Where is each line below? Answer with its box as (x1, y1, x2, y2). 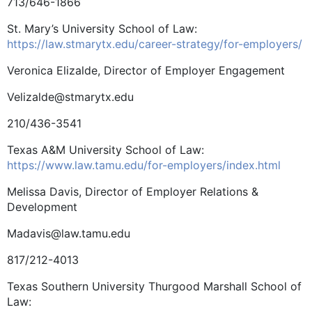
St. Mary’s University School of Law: (7, 21, 197, 36)
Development (7, 199, 77, 214)
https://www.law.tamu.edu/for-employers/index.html (7, 157, 281, 172)
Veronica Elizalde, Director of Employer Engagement (7, 63, 285, 77)
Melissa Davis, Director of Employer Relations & (7, 184, 258, 198)
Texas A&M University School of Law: (7, 142, 204, 157)
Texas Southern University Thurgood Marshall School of (7, 279, 302, 293)
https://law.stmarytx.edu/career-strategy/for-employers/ (7, 36, 302, 51)
